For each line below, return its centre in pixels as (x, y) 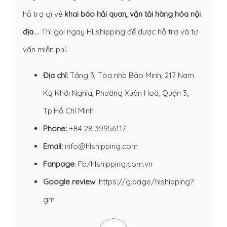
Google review (69, 181)
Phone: (55, 128)
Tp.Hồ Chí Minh (68, 110)
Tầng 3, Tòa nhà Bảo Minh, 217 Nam (131, 75)
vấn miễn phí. (45, 49)
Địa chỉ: (55, 75)
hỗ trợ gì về (43, 14)
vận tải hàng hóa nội (165, 14)
